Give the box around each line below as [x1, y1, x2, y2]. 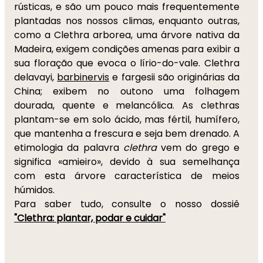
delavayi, [14, 70, 58, 84]
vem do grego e [161, 141, 240, 154]
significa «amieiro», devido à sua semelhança [14, 155, 240, 168]
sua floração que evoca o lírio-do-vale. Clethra [14, 56, 240, 70]
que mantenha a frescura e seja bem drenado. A [14, 127, 240, 140]
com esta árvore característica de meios [14, 169, 240, 183]
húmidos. [14, 183, 55, 197]
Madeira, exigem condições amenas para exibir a [14, 42, 240, 56]
